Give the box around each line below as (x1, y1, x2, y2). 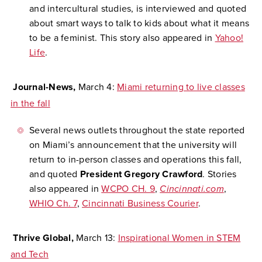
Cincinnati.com (160, 183, 224, 195)
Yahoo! (215, 32, 243, 44)
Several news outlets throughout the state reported (29, 125, 245, 136)
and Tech (11, 249, 49, 260)
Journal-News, (13, 81, 78, 93)
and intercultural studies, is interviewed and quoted (29, 3, 246, 15)
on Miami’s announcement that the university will (29, 139, 237, 151)
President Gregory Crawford (80, 168, 203, 180)
